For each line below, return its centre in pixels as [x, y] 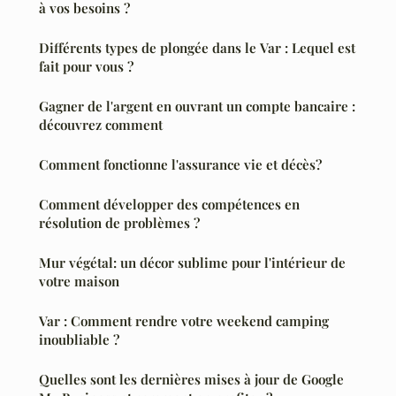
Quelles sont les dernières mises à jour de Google [191, 380]
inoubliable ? [79, 340]
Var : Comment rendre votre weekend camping [55, 321]
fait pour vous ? [86, 67]
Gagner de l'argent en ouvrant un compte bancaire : [197, 107]
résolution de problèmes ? [119, 223]
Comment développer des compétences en [169, 205]
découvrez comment [101, 125]
